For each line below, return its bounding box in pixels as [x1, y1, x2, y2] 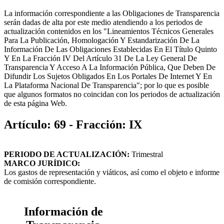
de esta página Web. [4, 98, 67, 107]
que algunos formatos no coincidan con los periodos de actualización [4, 89, 220, 98]
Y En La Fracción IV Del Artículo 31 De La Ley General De [4, 53, 197, 62]
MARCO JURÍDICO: [4, 159, 80, 168]
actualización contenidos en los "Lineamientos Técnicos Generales [4, 26, 213, 35]
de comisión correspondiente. [4, 177, 96, 186]
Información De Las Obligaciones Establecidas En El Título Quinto [4, 44, 217, 53]
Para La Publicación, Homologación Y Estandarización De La [4, 35, 199, 44]
